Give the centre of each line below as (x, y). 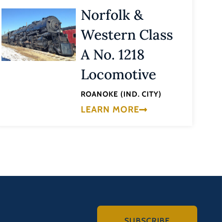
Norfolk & (112, 15)
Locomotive (119, 75)
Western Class (127, 35)
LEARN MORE (110, 109)
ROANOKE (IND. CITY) (121, 94)
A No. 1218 (113, 55)
